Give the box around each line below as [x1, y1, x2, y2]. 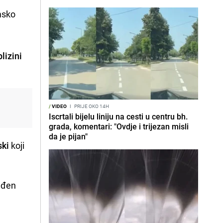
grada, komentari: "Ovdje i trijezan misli [49, 121, 189, 132]
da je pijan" [49, 131, 88, 142]
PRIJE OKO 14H [73, 103, 109, 110]
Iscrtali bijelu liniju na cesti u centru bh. [49, 111, 188, 122]
